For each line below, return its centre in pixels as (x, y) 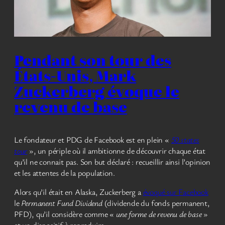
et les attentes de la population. (65, 173)
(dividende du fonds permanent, (156, 203)
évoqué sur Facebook (176, 192)
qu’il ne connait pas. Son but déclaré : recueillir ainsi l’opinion (112, 161)
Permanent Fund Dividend (62, 203)
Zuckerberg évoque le (97, 90)
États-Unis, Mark (75, 75)
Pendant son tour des (93, 59)
